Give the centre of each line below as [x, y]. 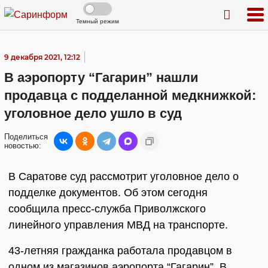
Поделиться [26, 137]
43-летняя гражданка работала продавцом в [120, 251]
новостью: [23, 146]
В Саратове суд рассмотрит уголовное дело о [124, 176]
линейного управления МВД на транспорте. [120, 225]
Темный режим [98, 21]
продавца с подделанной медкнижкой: [130, 95]
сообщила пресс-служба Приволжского [107, 209]
